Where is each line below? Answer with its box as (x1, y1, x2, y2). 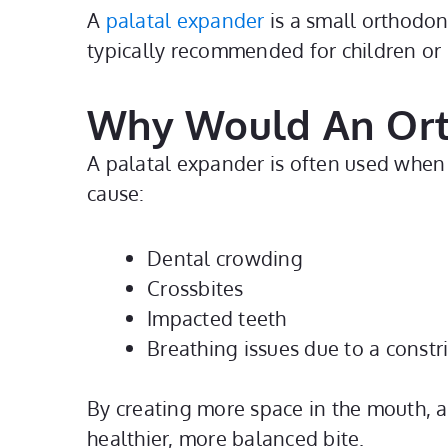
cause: (87, 180, 145, 206)
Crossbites (147, 275, 244, 301)
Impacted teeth (147, 305, 287, 331)
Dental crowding (147, 245, 303, 271)
